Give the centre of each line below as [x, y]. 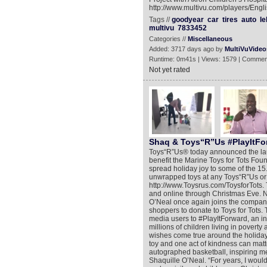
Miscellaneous [210, 39]
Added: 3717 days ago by [187, 49]
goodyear [187, 20]
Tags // [160, 20]
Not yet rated [169, 70]
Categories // [168, 39]
